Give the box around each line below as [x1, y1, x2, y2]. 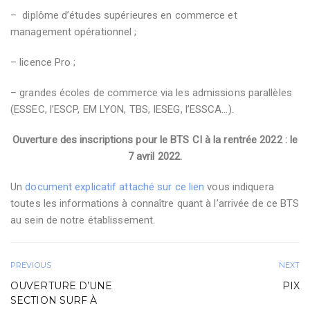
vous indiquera [204, 181, 274, 193]
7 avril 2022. [127, 150, 183, 163]
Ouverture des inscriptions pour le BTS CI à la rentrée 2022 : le [12, 134, 298, 146]
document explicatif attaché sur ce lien [25, 181, 205, 193]
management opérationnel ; [10, 26, 137, 38]
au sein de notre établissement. [10, 214, 158, 226]
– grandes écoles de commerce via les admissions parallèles [10, 86, 292, 99]
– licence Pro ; [10, 56, 76, 69]
